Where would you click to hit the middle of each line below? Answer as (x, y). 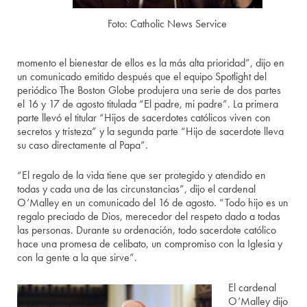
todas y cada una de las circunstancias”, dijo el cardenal (137, 189)
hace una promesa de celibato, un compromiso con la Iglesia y (150, 244)
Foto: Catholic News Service (168, 24)
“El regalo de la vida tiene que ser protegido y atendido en (142, 175)
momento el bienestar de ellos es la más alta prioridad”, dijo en (151, 63)
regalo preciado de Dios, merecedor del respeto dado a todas (149, 216)
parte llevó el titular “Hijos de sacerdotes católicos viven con (144, 118)
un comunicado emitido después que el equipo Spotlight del (142, 76)
